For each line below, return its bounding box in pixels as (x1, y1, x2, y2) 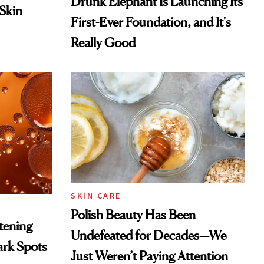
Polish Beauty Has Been (71, 207, 196, 223)
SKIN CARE (71, 190, 121, 202)
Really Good (71, 35, 136, 51)
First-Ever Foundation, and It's (71, 14, 231, 30)
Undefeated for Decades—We (71, 227, 226, 243)
